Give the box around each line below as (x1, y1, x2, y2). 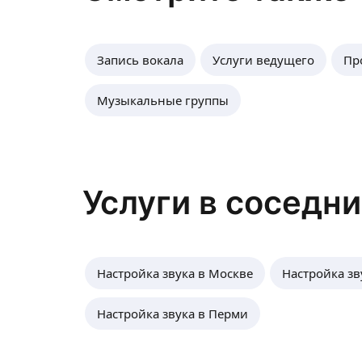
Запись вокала (97, 52, 183, 68)
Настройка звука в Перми (97, 305, 248, 322)
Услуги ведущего (213, 52, 314, 68)
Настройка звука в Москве (97, 265, 253, 281)
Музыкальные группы (97, 92, 229, 108)
